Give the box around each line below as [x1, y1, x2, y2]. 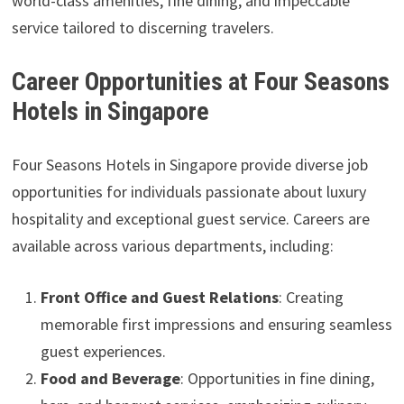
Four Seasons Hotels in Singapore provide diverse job [11, 154, 368, 175]
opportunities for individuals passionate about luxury [11, 181, 366, 202]
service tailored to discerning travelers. [11, 17, 274, 38]
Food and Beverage [40, 368, 180, 389]
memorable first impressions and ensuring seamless [40, 314, 392, 335]
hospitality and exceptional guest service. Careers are [11, 208, 370, 229]
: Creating [278, 287, 344, 308]
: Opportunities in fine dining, [179, 368, 374, 389]
